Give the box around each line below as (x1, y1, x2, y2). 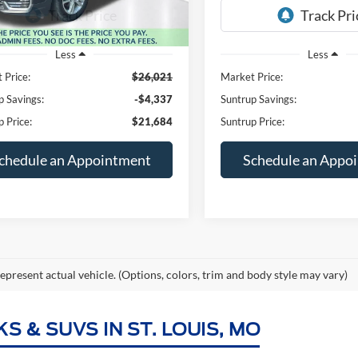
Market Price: (221, 70, 284, 83)
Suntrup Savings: (221, 92, 297, 105)
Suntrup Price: (221, 114, 285, 128)
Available (227, 9, 265, 20)
